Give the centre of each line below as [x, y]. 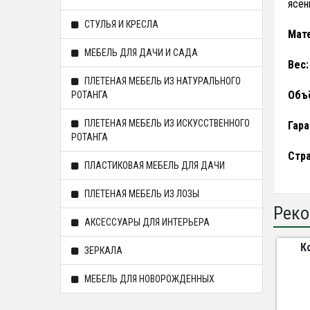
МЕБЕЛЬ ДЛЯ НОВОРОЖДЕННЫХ [148, 279]
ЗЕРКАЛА [102, 250]
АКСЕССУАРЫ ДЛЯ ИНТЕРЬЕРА [146, 222]
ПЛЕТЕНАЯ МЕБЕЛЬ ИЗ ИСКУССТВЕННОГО [166, 123]
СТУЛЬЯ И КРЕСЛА [120, 24]
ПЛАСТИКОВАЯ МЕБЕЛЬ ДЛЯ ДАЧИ [154, 165]
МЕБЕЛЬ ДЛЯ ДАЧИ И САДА [140, 53]
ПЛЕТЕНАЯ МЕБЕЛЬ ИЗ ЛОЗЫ [141, 194]
